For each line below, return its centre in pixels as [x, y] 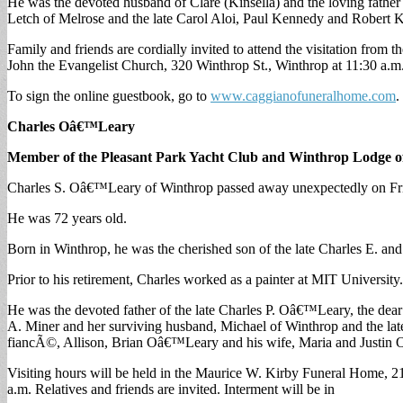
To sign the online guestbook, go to [109, 95]
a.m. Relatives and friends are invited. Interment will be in [171, 389]
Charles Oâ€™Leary [71, 126]
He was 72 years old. [67, 218]
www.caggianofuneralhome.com [303, 95]
